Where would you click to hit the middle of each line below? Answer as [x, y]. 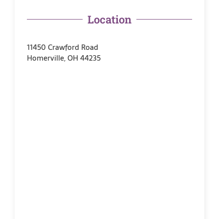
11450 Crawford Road [63, 47]
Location [109, 19]
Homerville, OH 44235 [64, 58]
